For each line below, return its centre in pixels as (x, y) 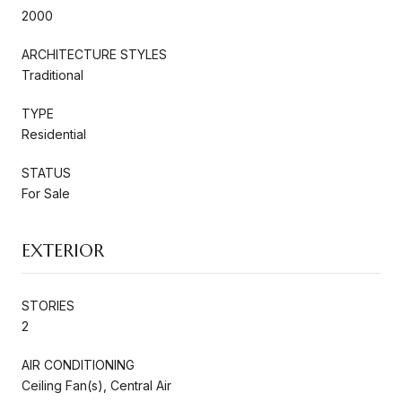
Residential (54, 134)
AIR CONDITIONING (78, 364)
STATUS (46, 172)
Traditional (52, 74)
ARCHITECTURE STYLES (94, 54)
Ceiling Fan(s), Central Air (96, 385)
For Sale (46, 193)
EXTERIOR (63, 250)
